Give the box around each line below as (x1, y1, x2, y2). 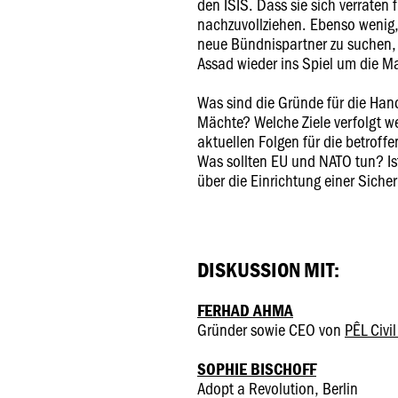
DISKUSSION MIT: (197, 257, 339, 283)
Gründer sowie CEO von (197, 318, 345, 340)
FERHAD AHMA (197, 299, 293, 321)
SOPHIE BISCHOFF (197, 358, 316, 379)
